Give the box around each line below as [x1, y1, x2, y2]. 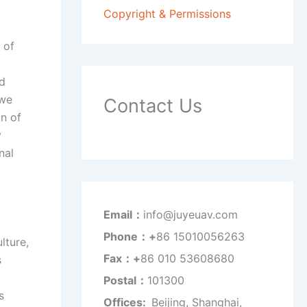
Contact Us [103, 95, 202, 118]
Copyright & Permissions [103, 7, 231, 21]
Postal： [103, 273, 147, 288]
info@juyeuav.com [143, 208, 238, 222]
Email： [103, 208, 143, 222]
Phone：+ [103, 230, 156, 244]
